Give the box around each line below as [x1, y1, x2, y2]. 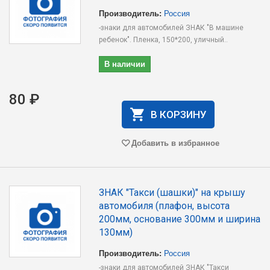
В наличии [104, 58, 146, 69]
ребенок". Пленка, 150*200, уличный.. [99, 36, 228, 44]
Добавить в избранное [131, 137, 219, 148]
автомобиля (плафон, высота [99, 200, 230, 212]
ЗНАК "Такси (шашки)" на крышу [99, 187, 246, 198]
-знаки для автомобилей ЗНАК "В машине [99, 24, 244, 32]
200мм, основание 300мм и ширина [99, 213, 261, 225]
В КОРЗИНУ [150, 108, 207, 121]
